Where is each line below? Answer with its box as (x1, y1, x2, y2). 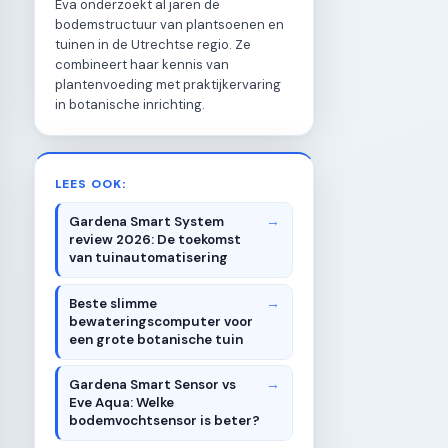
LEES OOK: (55, 175, 128, 190)
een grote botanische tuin (69, 330, 244, 348)
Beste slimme (69, 294, 158, 312)
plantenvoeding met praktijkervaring (55, 75, 281, 93)
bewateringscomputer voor (69, 312, 254, 330)
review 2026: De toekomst (69, 231, 242, 249)
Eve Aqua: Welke (69, 394, 175, 412)
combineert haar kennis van (55, 55, 229, 73)
